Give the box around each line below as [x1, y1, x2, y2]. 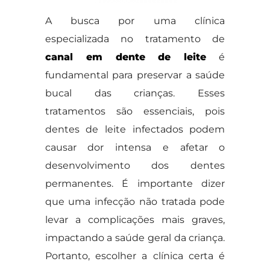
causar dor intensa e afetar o [45, 142, 225, 153]
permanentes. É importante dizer [45, 178, 225, 189]
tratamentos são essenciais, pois [45, 105, 225, 117]
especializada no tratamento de [45, 33, 225, 45]
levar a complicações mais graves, [45, 214, 225, 225]
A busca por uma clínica [45, 15, 225, 27]
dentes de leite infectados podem [45, 124, 225, 135]
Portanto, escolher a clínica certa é [45, 250, 225, 262]
